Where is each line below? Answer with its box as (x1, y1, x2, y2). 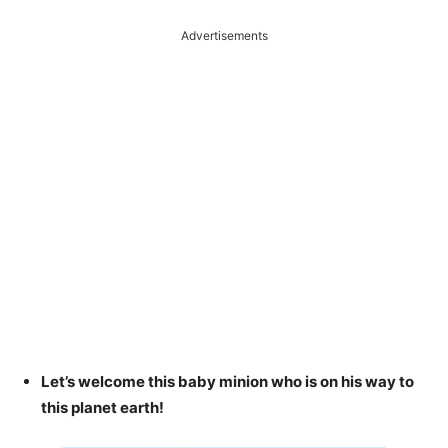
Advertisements (180, 28, 268, 44)
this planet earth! (41, 398, 164, 418)
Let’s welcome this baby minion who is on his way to (41, 372, 414, 392)
